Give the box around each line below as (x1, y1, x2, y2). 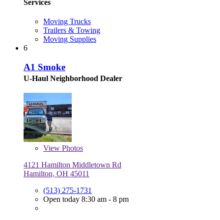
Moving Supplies (43, 35, 96, 44)
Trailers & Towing (43, 26, 100, 35)
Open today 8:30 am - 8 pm (43, 194, 129, 203)
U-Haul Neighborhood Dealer (24, 74, 122, 82)
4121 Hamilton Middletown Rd (24, 160, 121, 169)
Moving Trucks (43, 17, 91, 26)
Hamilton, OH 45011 (24, 169, 89, 178)
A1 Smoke (24, 61, 65, 72)
